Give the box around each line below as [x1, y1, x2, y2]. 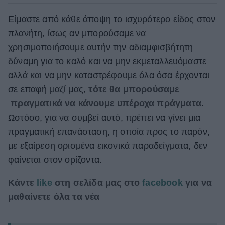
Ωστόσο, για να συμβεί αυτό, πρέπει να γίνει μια [8, 113, 201, 123]
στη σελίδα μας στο [52, 177, 143, 188]
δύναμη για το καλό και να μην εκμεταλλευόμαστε [8, 56, 207, 67]
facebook [142, 177, 183, 188]
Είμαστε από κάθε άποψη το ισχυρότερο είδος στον [8, 14, 216, 25]
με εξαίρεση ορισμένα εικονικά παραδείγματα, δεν [8, 141, 208, 151]
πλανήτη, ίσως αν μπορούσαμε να [8, 28, 146, 39]
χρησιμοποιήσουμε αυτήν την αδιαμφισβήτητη [8, 42, 193, 53]
